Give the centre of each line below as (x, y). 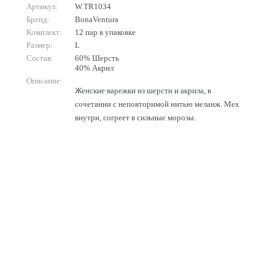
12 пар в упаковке (105, 32)
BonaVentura (97, 19)
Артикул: (42, 6)
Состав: (40, 58)
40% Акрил (94, 68)
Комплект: (44, 32)
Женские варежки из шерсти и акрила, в (143, 91)
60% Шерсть (97, 58)
